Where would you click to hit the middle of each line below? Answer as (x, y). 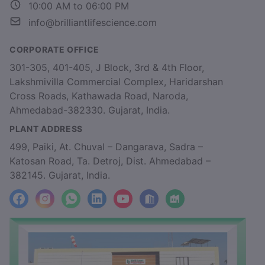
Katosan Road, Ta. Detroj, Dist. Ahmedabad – (110, 161)
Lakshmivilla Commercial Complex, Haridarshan (116, 82)
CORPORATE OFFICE (55, 49)
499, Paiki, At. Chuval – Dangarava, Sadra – (106, 147)
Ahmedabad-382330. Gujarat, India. (90, 110)
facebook (39, 205)
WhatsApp (93, 205)
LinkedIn (115, 205)
